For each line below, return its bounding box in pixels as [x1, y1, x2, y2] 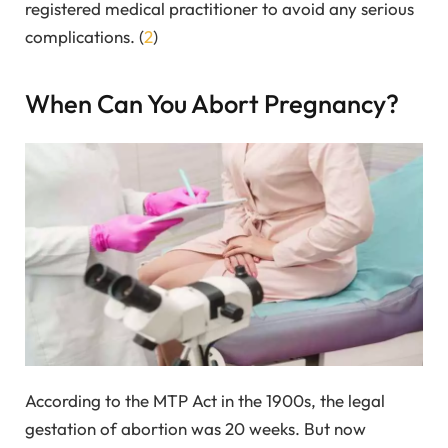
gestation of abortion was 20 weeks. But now [25, 417, 366, 439]
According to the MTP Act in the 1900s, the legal [25, 389, 385, 411]
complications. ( [25, 26, 144, 47]
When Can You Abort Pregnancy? [25, 87, 399, 121]
